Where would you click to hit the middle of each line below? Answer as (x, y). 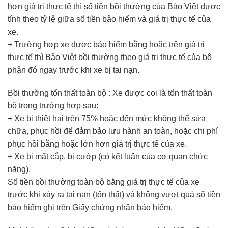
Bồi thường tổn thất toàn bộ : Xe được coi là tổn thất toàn (110, 93)
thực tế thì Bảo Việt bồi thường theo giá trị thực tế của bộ (110, 57)
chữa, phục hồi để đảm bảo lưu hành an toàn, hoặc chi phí (113, 131)
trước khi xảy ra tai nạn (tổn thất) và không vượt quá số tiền (114, 195)
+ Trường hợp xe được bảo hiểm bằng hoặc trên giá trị (106, 44)
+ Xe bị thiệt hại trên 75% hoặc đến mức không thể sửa (107, 119)
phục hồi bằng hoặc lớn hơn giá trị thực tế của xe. (97, 144)
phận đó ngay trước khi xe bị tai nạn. (74, 70)
